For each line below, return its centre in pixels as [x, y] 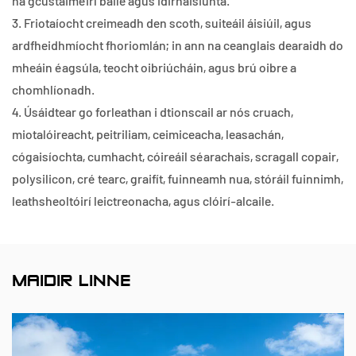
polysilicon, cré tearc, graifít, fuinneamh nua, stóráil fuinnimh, [178, 178]
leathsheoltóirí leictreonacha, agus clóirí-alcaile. [143, 201]
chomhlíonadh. [53, 89]
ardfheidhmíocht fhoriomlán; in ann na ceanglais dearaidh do [178, 45]
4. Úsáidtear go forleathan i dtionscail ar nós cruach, [153, 112]
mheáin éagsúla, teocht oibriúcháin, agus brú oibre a [154, 67]
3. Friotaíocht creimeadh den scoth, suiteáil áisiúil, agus [162, 23]
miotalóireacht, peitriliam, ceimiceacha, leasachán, [148, 134]
